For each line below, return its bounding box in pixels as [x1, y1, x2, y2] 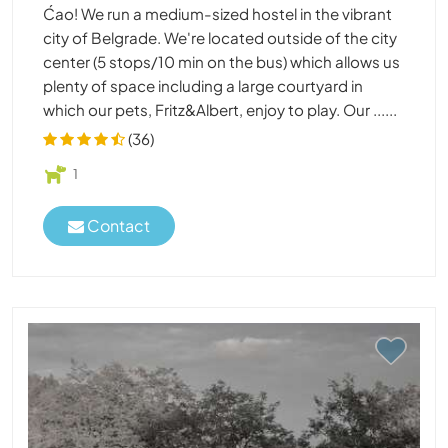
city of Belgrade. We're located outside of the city [43, 28, 397, 47]
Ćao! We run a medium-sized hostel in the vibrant [43, 4, 392, 23]
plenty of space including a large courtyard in [43, 76, 363, 95]
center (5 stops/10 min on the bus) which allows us [43, 52, 400, 71]
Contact [84, 215, 150, 237]
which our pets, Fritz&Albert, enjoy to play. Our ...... [43, 100, 397, 119]
